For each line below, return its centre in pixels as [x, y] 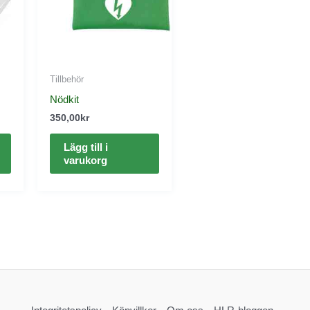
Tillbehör [66, 80]
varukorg [85, 160]
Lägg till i [85, 147]
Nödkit [64, 99]
